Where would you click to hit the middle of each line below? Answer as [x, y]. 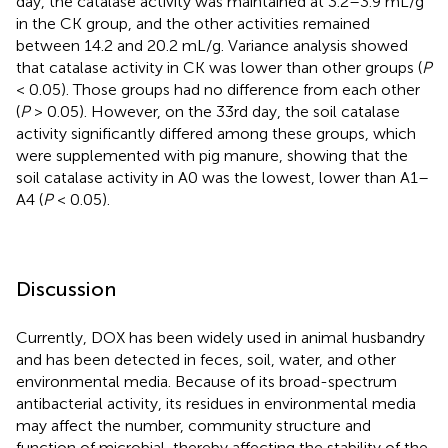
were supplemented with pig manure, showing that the [212, 156]
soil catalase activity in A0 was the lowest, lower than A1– [222, 178]
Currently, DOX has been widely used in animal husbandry [220, 338]
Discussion [66, 289]
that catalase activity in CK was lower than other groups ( [219, 68]
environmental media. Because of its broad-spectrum [206, 382]
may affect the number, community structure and [193, 426]
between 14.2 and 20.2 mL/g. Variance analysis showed [212, 46]
